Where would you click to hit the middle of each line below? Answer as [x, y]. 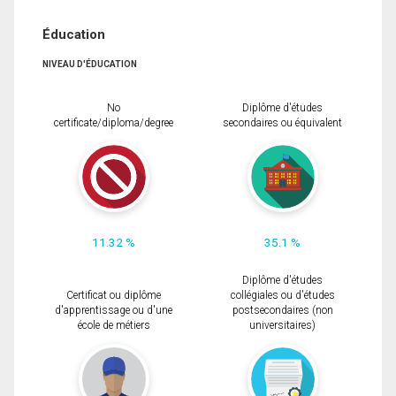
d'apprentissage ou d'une [114, 311]
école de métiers [114, 326]
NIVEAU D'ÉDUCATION [90, 65]
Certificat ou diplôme [114, 296]
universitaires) [282, 326]
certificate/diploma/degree [114, 123]
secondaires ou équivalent [282, 123]
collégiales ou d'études [282, 296]
